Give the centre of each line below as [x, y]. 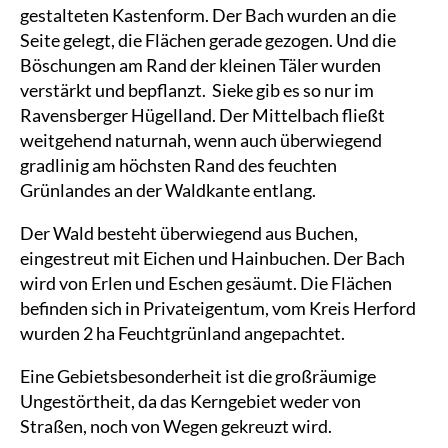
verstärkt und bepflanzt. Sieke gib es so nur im [197, 90]
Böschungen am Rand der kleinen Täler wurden [200, 65]
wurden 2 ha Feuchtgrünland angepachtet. [182, 333]
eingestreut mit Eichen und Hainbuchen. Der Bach [212, 258]
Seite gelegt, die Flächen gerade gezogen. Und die [208, 40]
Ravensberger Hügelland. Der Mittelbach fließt [202, 115]
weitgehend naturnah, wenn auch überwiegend [201, 140]
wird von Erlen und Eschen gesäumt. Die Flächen [206, 283]
